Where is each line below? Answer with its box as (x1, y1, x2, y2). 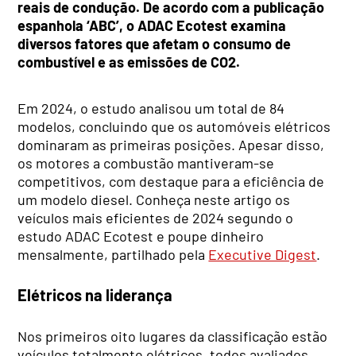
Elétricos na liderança (17, 285, 173, 305)
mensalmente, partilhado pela (17, 245, 209, 263)
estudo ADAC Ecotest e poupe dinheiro (17, 226, 265, 245)
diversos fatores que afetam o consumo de (17, 34, 292, 52)
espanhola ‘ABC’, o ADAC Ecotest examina (17, 16, 287, 34)
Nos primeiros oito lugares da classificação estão (17, 327, 328, 345)
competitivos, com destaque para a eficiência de (17, 172, 325, 190)
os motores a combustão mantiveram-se (17, 153, 275, 172)
